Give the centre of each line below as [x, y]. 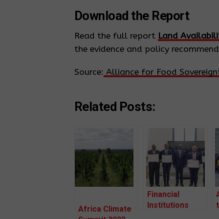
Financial [163, 195]
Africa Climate [105, 209]
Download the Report [132, 16]
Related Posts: [115, 107]
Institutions [168, 205]
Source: [89, 72]
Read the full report [116, 36]
